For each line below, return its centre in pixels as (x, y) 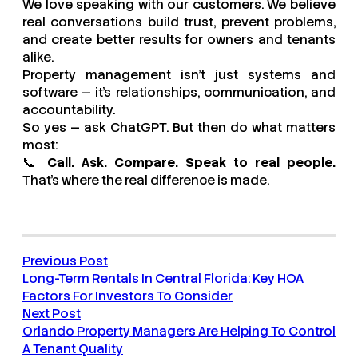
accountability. (69, 110)
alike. (38, 58)
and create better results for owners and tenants (179, 40)
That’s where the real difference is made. (146, 181)
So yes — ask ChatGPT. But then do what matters (179, 128)
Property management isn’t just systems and (179, 75)
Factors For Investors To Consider (127, 296)
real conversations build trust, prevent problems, (179, 22)
